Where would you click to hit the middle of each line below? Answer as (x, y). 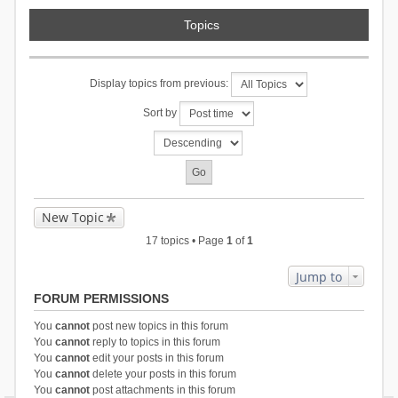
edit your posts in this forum (156, 358)
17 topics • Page (186, 241)
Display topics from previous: (160, 84)
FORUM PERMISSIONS (101, 298)
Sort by (161, 113)
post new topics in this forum (159, 326)
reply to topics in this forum (155, 342)
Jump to (319, 277)
